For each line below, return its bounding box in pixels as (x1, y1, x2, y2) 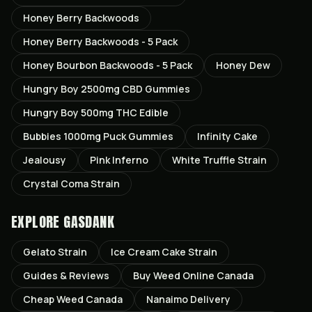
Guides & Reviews (23, 269, 109, 282)
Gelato (23, 245, 56, 258)
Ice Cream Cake (111, 245, 186, 258)
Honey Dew (216, 58, 270, 72)
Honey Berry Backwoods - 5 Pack (23, 35, 178, 48)
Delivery (188, 292, 231, 306)
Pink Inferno (90, 153, 148, 166)
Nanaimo (146, 292, 188, 306)
